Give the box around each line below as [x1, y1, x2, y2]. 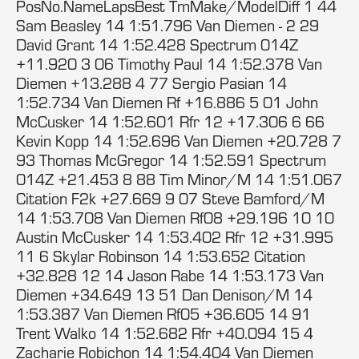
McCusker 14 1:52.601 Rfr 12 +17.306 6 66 [16, 111, 325, 131]
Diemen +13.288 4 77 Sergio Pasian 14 [16, 73, 287, 93]
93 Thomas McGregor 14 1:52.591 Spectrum [16, 150, 326, 170]
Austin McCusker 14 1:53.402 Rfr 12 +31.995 [16, 227, 333, 247]
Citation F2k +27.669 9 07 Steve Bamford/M [16, 188, 325, 208]
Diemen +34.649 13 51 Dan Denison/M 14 [16, 284, 313, 305]
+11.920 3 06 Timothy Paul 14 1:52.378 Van [16, 54, 322, 74]
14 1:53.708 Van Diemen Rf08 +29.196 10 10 [16, 208, 334, 228]
